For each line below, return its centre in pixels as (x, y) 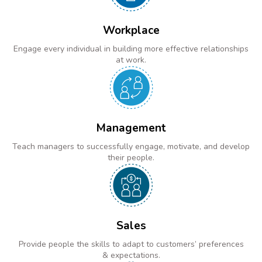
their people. (131, 158)
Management (131, 128)
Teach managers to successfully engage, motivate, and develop (131, 147)
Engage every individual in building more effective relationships (131, 49)
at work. (131, 60)
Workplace (131, 30)
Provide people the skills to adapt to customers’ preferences (131, 244)
